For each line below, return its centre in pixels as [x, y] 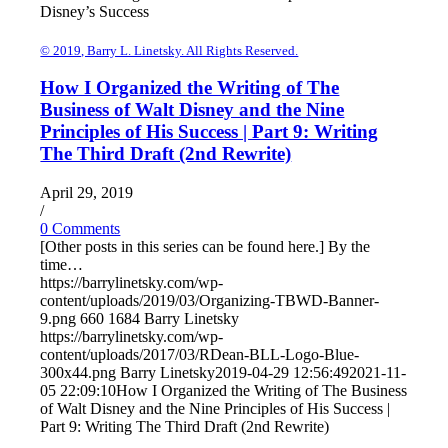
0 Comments [80, 228]
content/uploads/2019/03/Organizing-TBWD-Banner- [210, 300]
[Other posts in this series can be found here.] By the [205, 246]
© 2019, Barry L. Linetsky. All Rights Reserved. [169, 50]
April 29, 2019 [87, 192]
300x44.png [78, 372]
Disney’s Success [95, 11]
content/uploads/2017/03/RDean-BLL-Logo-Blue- [200, 354]
